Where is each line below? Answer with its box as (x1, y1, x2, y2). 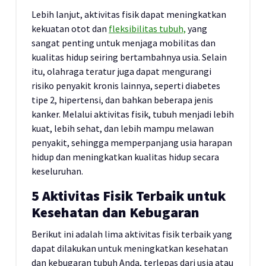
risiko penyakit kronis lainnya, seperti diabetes (31, 80, 220, 91)
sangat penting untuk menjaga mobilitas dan (31, 37, 216, 49)
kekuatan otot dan (31, 23, 109, 34)
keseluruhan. (31, 165, 83, 177)
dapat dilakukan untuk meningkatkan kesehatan (31, 242, 228, 254)
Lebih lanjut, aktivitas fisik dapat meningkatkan (31, 8, 226, 20)
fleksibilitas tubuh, (109, 23, 186, 34)
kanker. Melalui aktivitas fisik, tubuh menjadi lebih (31, 108, 234, 120)
